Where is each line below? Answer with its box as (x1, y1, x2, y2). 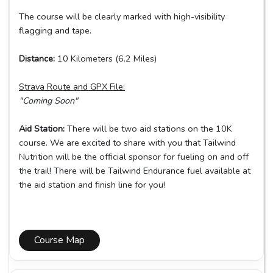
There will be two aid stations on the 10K (67, 122, 232, 135)
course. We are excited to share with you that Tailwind (19, 136, 236, 149)
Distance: (19, 52, 55, 65)
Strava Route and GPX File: (19, 80, 125, 93)
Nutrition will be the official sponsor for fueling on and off (19, 150, 249, 163)
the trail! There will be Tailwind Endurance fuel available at (19, 164, 250, 177)
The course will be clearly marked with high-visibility (19, 10, 225, 23)
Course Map (34, 233, 85, 247)
